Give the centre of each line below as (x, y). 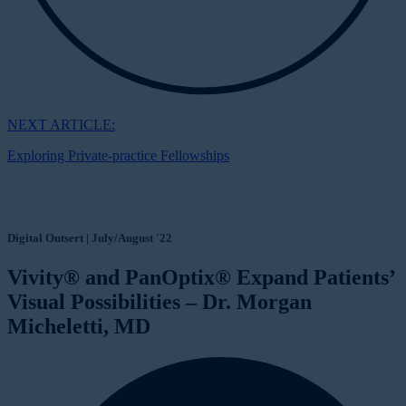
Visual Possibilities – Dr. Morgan (159, 302)
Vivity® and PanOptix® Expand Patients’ (201, 278)
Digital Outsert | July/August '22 (90, 238)
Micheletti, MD (79, 327)
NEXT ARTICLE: (61, 124)
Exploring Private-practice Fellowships (118, 155)
